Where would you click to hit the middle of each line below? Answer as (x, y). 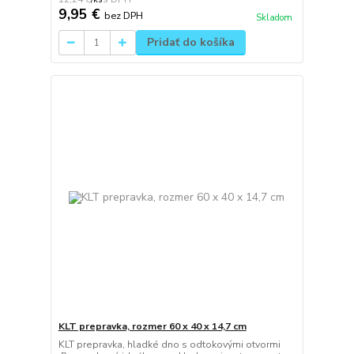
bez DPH (123, 16)
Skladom (274, 17)
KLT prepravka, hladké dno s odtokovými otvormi (169, 344)
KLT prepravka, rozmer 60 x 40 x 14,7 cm (152, 326)
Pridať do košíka (190, 43)
